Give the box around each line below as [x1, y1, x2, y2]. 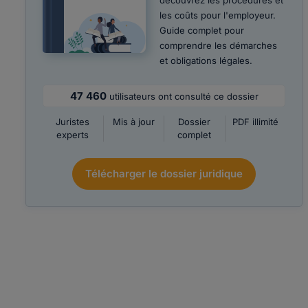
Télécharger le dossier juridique [85, 167, 243, 180]
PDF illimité [232, 116, 279, 127]
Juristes [56, 116, 90, 127]
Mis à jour [112, 116, 155, 127]
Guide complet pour [159, 25, 244, 36]
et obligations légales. [159, 55, 252, 66]
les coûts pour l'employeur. [159, 10, 276, 21]
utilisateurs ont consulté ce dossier [109, 91, 258, 102]
